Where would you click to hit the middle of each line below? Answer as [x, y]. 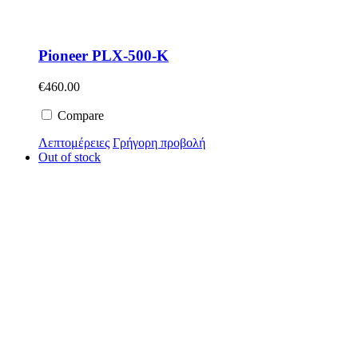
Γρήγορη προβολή [159, 142]
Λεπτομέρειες [74, 142]
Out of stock [70, 157]
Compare [79, 115]
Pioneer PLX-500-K [103, 55]
